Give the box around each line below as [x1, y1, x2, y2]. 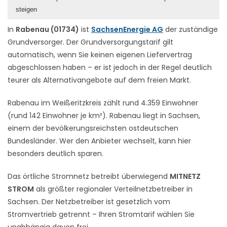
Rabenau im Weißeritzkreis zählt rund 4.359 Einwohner [8, 97, 198, 108]
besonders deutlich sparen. [8, 148, 103, 159]
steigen [16, 5, 37, 13]
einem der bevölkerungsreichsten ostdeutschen [8, 123, 178, 133]
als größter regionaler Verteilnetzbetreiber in [34, 183, 193, 194]
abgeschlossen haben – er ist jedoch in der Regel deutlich [8, 62, 212, 72]
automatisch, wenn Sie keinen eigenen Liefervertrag [8, 49, 192, 60]
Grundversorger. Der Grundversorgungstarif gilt [8, 36, 173, 47]
